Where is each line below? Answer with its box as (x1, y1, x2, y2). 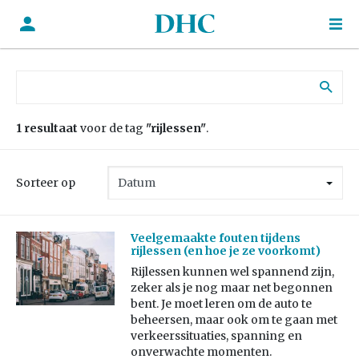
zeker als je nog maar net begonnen (130, 280, 333, 296)
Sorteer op (16, 175, 75, 190)
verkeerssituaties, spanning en (130, 329, 302, 344)
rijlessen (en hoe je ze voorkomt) (130, 244, 321, 259)
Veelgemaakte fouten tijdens (130, 231, 301, 246)
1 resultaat (16, 121, 78, 135)
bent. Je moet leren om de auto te (130, 296, 312, 312)
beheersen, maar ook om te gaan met (130, 313, 337, 328)
